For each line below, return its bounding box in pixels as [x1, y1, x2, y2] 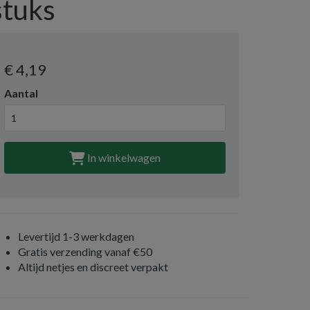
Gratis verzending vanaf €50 [18, 245, 152, 258]
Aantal [4, 86, 38, 100]
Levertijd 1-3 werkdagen [18, 230, 134, 243]
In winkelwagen [85, 151, 161, 164]
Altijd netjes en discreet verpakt [18, 260, 168, 273]
